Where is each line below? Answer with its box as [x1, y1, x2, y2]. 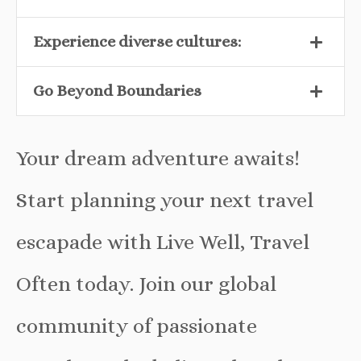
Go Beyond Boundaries [33, 81, 201, 100]
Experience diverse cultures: [33, 31, 241, 51]
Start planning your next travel [16, 188, 313, 212]
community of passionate [16, 313, 257, 338]
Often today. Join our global [16, 272, 276, 296]
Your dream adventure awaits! [16, 146, 300, 170]
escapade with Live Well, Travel [16, 230, 309, 254]
